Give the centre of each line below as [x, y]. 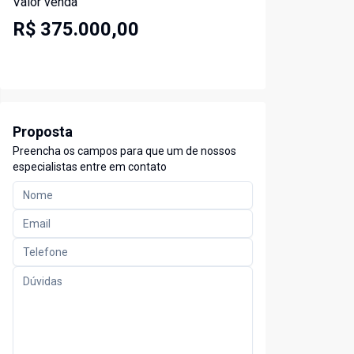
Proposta [43, 132]
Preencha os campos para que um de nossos [124, 151]
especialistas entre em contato [90, 167]
